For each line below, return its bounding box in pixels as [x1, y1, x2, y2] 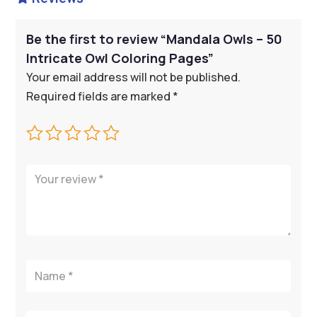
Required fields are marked [26, 88, 173, 105]
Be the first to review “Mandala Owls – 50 [26, 30, 283, 48]
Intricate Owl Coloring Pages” [26, 50, 214, 67]
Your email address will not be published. [26, 69, 241, 86]
